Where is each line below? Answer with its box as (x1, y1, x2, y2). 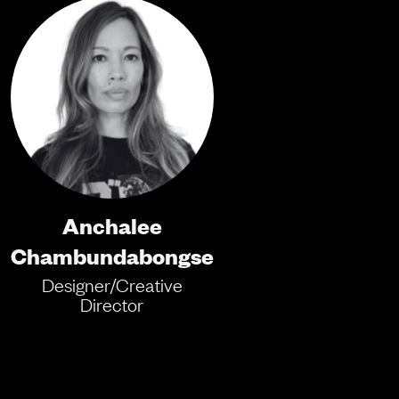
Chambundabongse (10, 239, 214, 270)
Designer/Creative (41, 273, 183, 297)
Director (80, 292, 144, 316)
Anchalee (61, 208, 162, 240)
